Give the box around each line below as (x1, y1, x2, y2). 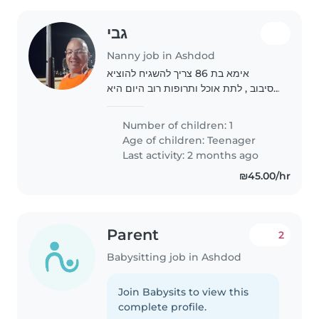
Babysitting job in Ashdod (107, 250, 242, 263)
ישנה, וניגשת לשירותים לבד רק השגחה (107, 96, 269, 110)
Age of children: (120, 133, 208, 147)
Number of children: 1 (120, 118, 234, 132)
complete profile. (118, 300, 207, 313)
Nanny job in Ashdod (107, 48, 216, 62)
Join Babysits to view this (118, 285, 249, 298)
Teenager (207, 133, 256, 147)
